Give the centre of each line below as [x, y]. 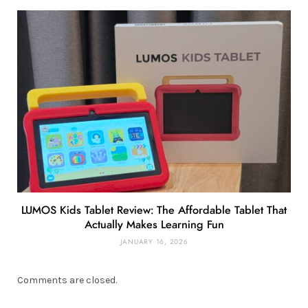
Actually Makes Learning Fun [154, 225]
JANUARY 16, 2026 [154, 242]
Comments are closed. [67, 280]
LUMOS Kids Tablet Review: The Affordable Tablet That [154, 211]
